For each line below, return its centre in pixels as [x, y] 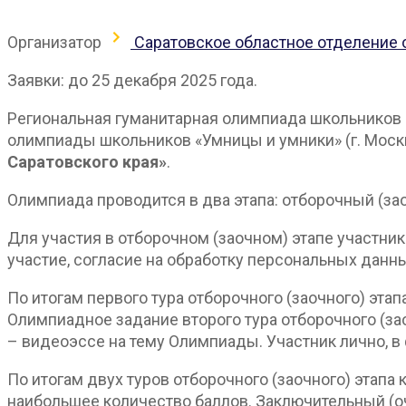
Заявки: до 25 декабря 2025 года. [132, 80]
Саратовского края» [87, 161]
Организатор [54, 42]
